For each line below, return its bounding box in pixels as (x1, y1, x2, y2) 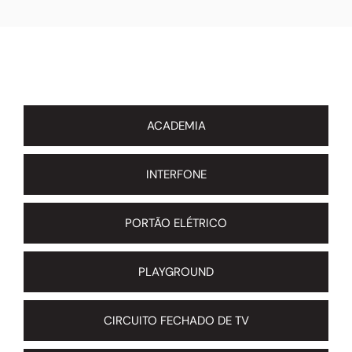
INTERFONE (145, 167, 207, 183)
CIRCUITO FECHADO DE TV (103, 313, 249, 329)
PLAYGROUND (138, 264, 214, 280)
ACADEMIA (146, 118, 206, 134)
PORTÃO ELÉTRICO (125, 215, 227, 232)
